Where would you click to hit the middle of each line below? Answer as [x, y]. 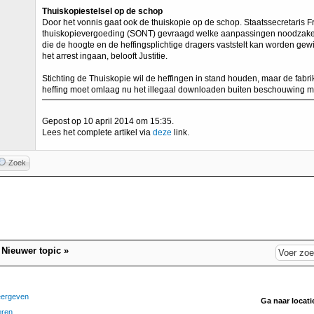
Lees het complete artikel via [97, 132]
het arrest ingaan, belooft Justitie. [105, 56]
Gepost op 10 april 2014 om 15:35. [108, 121]
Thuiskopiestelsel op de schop [102, 11]
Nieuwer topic [31, 251]
